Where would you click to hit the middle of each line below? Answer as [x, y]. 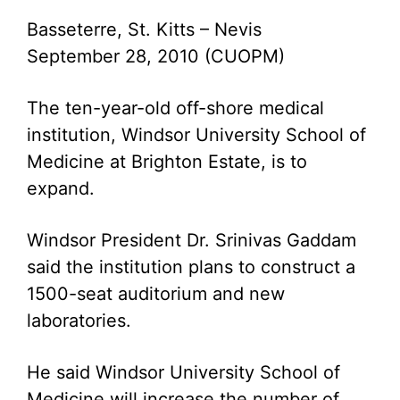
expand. [61, 188]
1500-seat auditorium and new [156, 294]
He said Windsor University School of [183, 372]
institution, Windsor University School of [196, 135]
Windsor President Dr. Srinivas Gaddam [192, 240]
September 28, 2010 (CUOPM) [156, 56]
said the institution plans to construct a [191, 267]
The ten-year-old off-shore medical [175, 108]
